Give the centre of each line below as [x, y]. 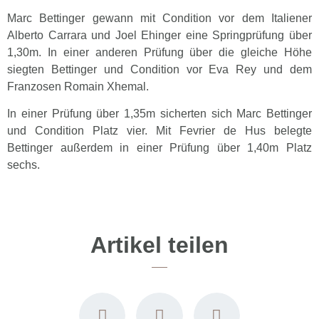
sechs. [23, 165]
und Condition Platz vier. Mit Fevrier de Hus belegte [159, 131]
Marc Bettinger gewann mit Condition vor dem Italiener [159, 18]
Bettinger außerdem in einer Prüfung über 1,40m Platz [159, 148]
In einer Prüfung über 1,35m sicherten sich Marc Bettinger [159, 114]
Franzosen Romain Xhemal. [78, 86]
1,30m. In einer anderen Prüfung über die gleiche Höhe [159, 52]
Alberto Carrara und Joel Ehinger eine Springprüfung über [159, 35]
